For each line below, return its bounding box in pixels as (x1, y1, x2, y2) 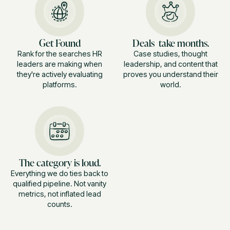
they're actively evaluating (16, 70, 103, 79)
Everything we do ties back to (11, 169, 108, 178)
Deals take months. (132, 35, 209, 50)
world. (160, 80, 181, 89)
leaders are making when (17, 60, 102, 69)
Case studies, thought (133, 49, 207, 59)
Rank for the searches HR (17, 49, 102, 59)
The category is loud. (18, 155, 101, 170)
